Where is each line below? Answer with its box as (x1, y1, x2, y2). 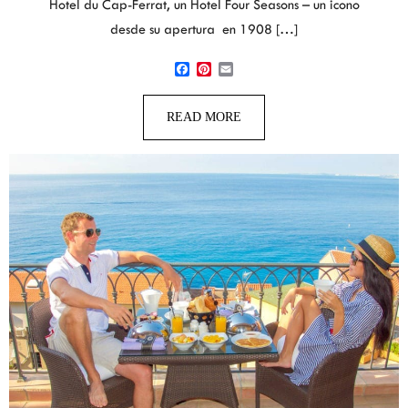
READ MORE (167, 109, 241, 124)
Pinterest (204, 75, 252, 91)
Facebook (182, 75, 239, 91)
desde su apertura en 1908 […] (110, 21, 298, 37)
